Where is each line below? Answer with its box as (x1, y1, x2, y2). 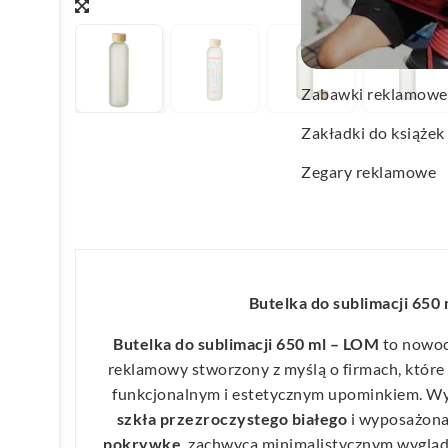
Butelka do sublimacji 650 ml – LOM (113, 333, 379, 353)
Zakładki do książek (301, 123, 445, 142)
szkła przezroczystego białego (116, 408, 347, 428)
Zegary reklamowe (301, 162, 436, 181)
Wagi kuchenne (301, 45, 413, 64)
